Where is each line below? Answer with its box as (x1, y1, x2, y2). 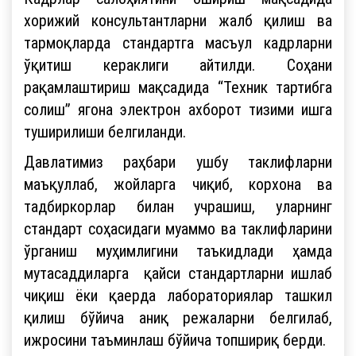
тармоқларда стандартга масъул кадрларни (24, 32, 332, 52)
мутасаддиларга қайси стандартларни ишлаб (24, 262, 332, 283)
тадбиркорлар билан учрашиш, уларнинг (24, 195, 332, 216)
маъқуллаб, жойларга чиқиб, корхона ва (24, 173, 332, 194)
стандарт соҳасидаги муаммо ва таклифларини (24, 218, 332, 238)
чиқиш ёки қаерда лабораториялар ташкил (24, 284, 332, 305)
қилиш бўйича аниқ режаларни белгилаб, (24, 307, 332, 327)
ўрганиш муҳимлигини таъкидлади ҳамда (24, 240, 332, 261)
